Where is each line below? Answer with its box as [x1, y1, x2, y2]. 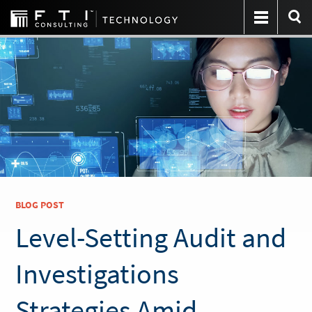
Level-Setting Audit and [15, 220, 287, 255]
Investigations [15, 256, 180, 291]
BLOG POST [15, 198, 65, 211]
